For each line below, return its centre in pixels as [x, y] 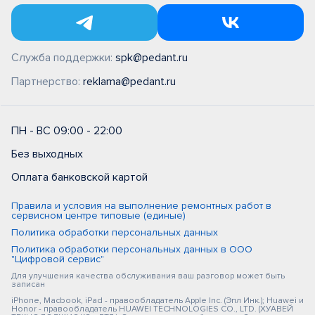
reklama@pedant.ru [129, 82]
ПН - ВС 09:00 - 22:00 [67, 131]
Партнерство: [47, 82]
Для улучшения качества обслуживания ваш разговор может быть [148, 276]
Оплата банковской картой [79, 177]
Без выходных [47, 154]
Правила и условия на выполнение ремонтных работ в [141, 206]
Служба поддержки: [63, 58]
